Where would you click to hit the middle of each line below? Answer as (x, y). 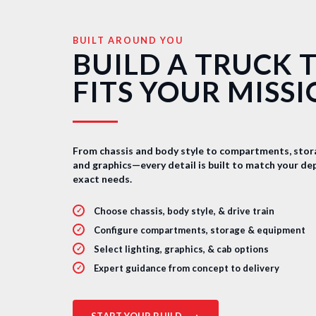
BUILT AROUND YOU (128, 41)
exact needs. (103, 178)
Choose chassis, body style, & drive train (184, 211)
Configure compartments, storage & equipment (200, 230)
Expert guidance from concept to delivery (187, 268)
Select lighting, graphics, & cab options (182, 249)
